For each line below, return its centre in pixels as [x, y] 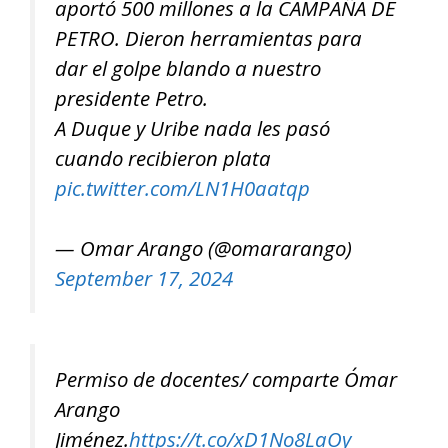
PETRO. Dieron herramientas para [208, 37]
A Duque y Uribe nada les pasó [192, 127]
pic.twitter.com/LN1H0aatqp [182, 187]
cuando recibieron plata [163, 157]
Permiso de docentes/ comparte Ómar [226, 378]
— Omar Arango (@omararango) [203, 248]
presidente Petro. [131, 97]
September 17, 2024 [144, 278]
